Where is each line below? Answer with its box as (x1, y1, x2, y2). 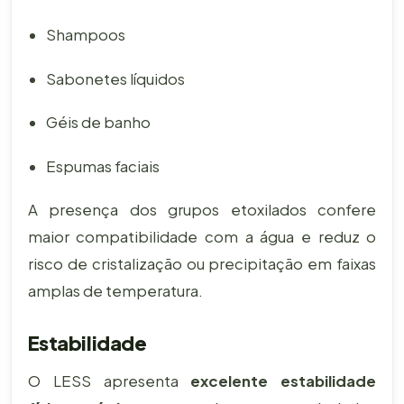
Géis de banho (45, 113, 151, 133)
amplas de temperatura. (27, 281, 203, 300)
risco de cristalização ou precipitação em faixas (27, 254, 377, 273)
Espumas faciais (45, 156, 160, 176)
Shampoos (45, 25, 125, 45)
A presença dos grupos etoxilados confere (27, 200, 377, 219)
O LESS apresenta (27, 371, 191, 390)
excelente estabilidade (190, 371, 377, 390)
